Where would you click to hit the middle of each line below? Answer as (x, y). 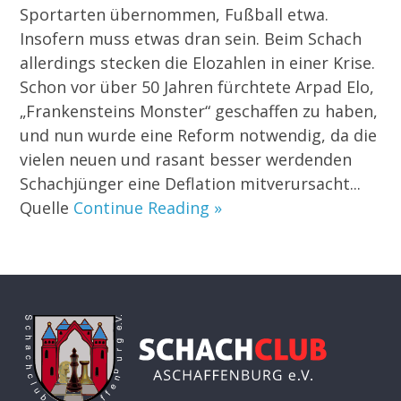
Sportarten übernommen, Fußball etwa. (175, 15)
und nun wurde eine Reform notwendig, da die (199, 136)
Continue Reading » (148, 208)
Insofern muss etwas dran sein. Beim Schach (191, 39)
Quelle (47, 208)
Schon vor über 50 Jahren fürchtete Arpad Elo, (197, 87)
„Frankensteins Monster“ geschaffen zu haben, (199, 111)
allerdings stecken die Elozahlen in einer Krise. (198, 63)
